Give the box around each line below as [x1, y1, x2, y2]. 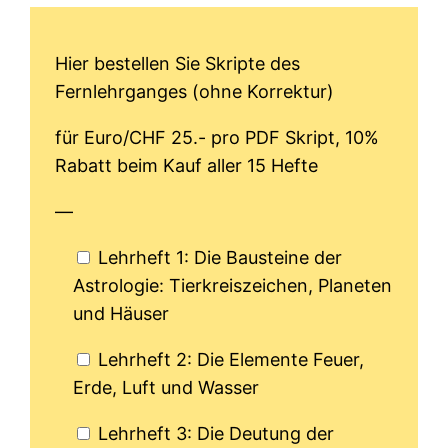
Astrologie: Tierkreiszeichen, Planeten [73, 275, 393, 297]
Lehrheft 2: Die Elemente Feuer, [98, 349, 365, 371]
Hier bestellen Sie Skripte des [55, 53, 301, 75]
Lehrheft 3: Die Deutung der [98, 423, 335, 445]
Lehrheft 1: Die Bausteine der [98, 247, 343, 269]
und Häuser [73, 303, 170, 325]
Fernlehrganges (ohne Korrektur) [55, 81, 335, 103]
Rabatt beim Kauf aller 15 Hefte [55, 155, 319, 177]
